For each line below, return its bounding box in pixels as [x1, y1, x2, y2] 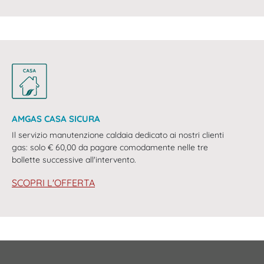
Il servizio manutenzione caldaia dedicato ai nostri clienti [12, 130, 224, 141]
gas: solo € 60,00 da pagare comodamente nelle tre [12, 142, 208, 153]
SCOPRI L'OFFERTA [12, 177, 95, 189]
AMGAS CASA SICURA [12, 113, 100, 125]
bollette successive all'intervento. [12, 154, 136, 166]
